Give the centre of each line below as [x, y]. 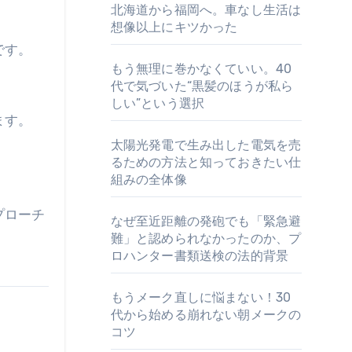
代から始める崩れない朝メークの [206, 315]
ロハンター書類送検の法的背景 [200, 256]
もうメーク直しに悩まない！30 [201, 297]
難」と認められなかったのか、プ [206, 238]
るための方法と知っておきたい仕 [206, 162]
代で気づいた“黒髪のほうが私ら [202, 86]
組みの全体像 [148, 180]
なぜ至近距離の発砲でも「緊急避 [206, 221]
